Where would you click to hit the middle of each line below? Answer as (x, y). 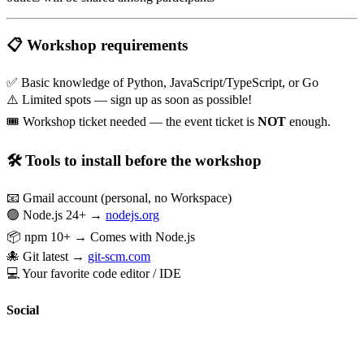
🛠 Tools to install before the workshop (134, 160)
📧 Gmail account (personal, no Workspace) (119, 197)
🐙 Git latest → (47, 256)
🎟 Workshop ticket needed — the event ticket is (132, 122)
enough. (308, 122)
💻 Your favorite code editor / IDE (94, 273)
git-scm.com (119, 256)
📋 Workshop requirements (97, 45)
